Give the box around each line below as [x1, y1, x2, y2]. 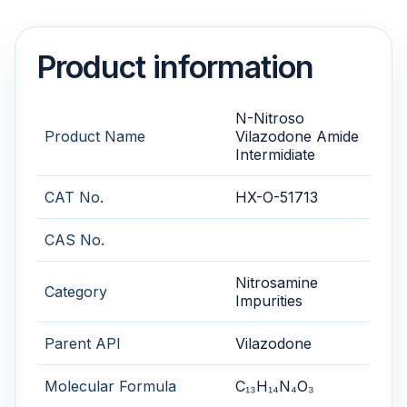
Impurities [235, 292, 303, 311]
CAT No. [45, 188, 104, 207]
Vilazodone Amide [235, 127, 359, 146]
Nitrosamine [235, 273, 318, 293]
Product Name [45, 127, 145, 146]
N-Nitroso [235, 109, 304, 128]
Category [45, 283, 107, 302]
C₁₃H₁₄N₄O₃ [235, 377, 314, 396]
